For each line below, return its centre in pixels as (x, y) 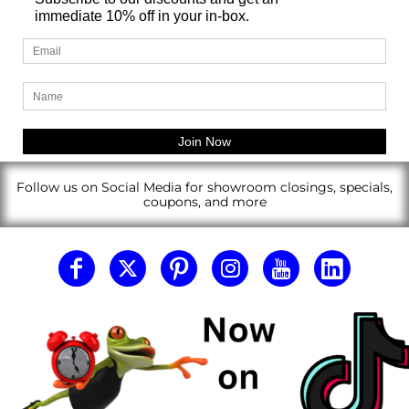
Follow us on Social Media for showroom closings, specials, (204, 188)
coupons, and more (204, 202)
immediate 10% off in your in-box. (142, 16)
